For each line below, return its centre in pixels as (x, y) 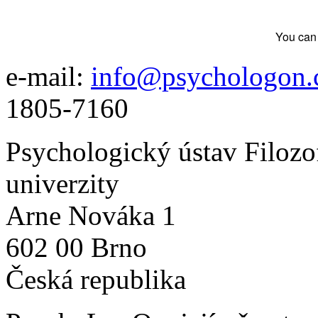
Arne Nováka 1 (91, 215)
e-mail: (48, 76)
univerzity (62, 183)
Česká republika (96, 279)
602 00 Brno (76, 247)
